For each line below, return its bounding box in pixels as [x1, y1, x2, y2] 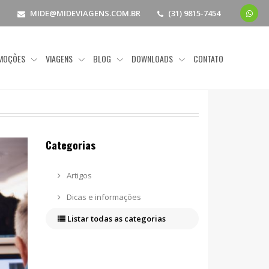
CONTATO [193, 52, 224, 65]
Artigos [64, 169, 92, 181]
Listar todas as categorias [65, 213, 166, 224]
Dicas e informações [64, 191, 141, 202]
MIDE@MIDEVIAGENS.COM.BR [30, 8, 141, 19]
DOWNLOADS [131, 52, 174, 65]
